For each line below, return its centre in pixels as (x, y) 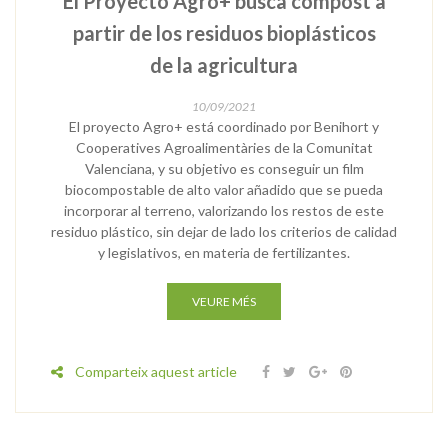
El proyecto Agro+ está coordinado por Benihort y (224, 126)
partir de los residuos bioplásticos (224, 32)
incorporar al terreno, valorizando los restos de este (224, 210)
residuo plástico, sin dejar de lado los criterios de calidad (224, 231)
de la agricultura (224, 64)
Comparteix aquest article (156, 371)
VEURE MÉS (224, 301)
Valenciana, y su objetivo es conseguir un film (224, 168)
